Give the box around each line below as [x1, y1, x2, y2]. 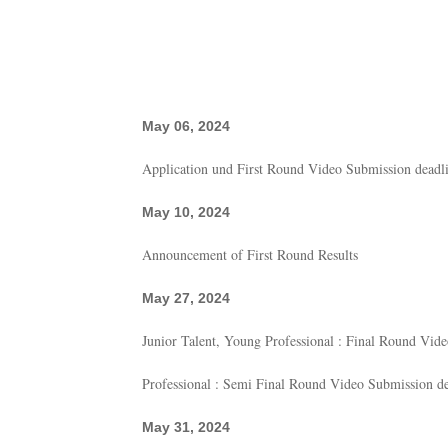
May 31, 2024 [142, 419, 230, 435]
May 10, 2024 [142, 204, 230, 220]
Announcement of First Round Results [142, 245, 358, 264]
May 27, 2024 [142, 290, 230, 306]
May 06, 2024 [142, 118, 230, 134]
